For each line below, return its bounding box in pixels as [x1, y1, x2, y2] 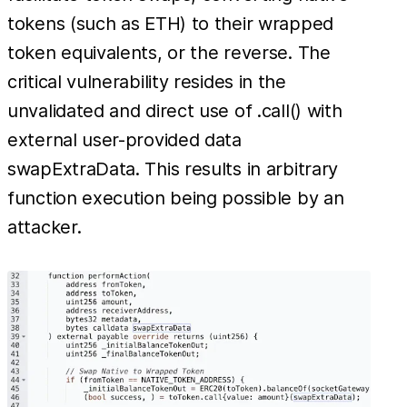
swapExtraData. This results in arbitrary [7, 158, 339, 181]
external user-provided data [7, 129, 242, 152]
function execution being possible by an [7, 187, 344, 210]
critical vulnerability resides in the [7, 71, 286, 94]
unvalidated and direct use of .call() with [7, 100, 342, 123]
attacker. [7, 216, 82, 239]
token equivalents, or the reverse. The [7, 42, 331, 65]
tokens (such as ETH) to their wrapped [7, 13, 333, 35]
